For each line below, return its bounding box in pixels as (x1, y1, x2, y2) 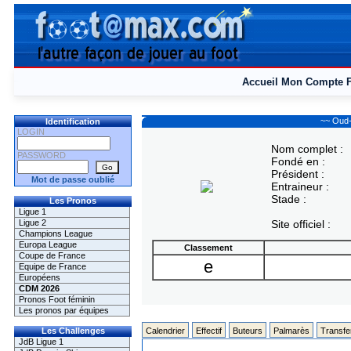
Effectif (195, 326, 222, 335)
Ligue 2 (19, 218, 46, 227)
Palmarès (273, 326, 309, 335)
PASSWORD (17, 150, 66, 160)
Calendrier (145, 326, 185, 335)
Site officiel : (270, 218, 331, 230)
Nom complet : (270, 143, 343, 155)
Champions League (19, 229, 92, 238)
